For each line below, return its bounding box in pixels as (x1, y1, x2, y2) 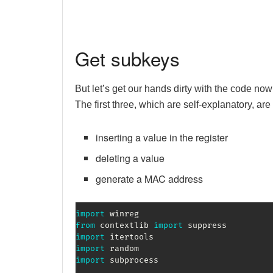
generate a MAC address (96, 171, 204, 186)
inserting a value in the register (96, 130, 229, 144)
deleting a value (96, 151, 165, 165)
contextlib (95, 220, 154, 230)
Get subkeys (75, 44, 180, 73)
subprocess (105, 255, 158, 265)
